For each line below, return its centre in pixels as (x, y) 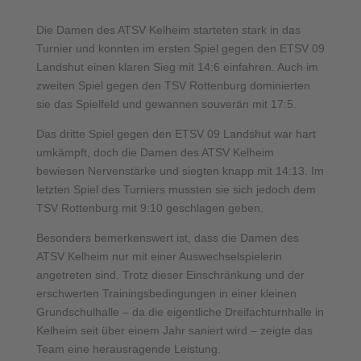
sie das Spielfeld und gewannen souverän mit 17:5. (166, 104)
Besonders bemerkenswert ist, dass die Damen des (167, 238)
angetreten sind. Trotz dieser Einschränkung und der (170, 275)
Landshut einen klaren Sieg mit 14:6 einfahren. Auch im (177, 67)
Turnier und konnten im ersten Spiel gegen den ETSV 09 (180, 48)
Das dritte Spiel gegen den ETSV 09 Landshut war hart (176, 134)
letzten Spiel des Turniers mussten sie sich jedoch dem (176, 189)
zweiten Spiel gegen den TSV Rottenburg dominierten (173, 85)
